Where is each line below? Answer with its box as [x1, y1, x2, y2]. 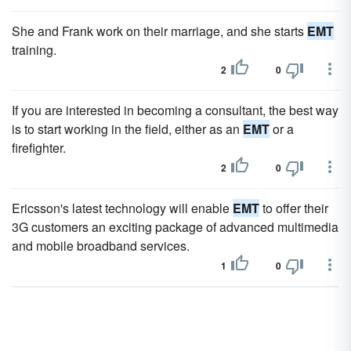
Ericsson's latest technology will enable [12, 199, 233, 217]
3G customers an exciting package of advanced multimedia [12, 218, 338, 236]
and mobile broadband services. [12, 237, 190, 255]
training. [12, 41, 56, 59]
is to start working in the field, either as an [12, 120, 243, 138]
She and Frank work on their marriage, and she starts [12, 22, 307, 40]
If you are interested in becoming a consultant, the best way [12, 101, 338, 119]
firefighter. [12, 139, 66, 157]
